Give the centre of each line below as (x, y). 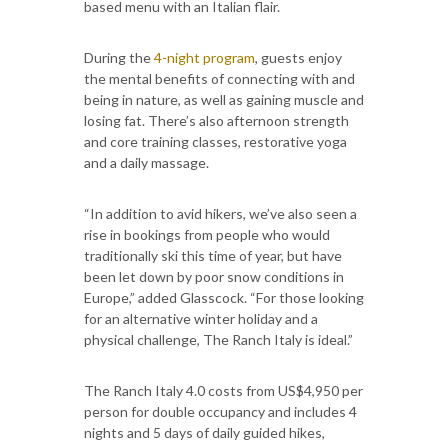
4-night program (204, 57)
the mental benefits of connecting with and (219, 78)
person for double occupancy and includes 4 (220, 411)
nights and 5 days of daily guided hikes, (204, 432)
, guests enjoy (298, 57)
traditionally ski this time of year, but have (213, 255)
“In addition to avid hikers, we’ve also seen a (220, 213)
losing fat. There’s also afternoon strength (216, 120)
